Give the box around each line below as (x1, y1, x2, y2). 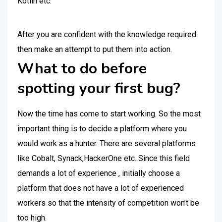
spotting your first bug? (17, 78, 180, 99)
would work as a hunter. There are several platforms (17, 139, 196, 148)
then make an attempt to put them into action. (17, 45, 172, 54)
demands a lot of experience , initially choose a (17, 168, 180, 178)
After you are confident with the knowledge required (17, 30, 196, 39)
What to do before (17, 58, 147, 79)
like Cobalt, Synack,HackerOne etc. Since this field (17, 154, 190, 163)
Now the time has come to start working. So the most (17, 109, 201, 118)
